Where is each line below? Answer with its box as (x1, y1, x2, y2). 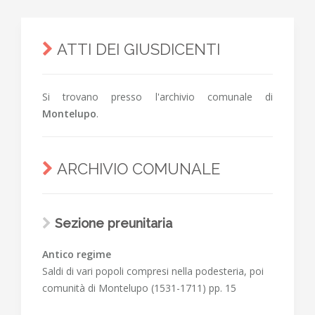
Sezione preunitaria (55, 216, 172, 231)
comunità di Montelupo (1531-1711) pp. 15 (42, 281, 236, 295)
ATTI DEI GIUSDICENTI (53, 40, 220, 58)
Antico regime (42, 247, 111, 261)
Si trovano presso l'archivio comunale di (42, 90, 273, 103)
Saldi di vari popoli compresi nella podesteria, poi (42, 264, 264, 278)
